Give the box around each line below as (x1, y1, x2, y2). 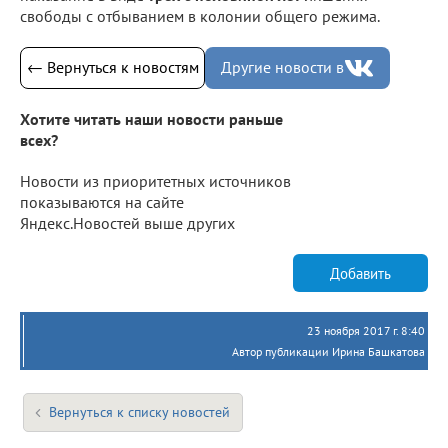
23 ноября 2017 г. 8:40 (307, 323, 425, 339)
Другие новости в (221, 57, 344, 78)
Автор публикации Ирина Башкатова (232, 344, 425, 360)
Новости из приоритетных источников (20, 171, 291, 192)
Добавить (330, 263, 391, 283)
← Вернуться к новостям (26, 57, 199, 78)
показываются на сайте (20, 192, 184, 213)
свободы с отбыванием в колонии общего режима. (20, 5, 380, 26)
